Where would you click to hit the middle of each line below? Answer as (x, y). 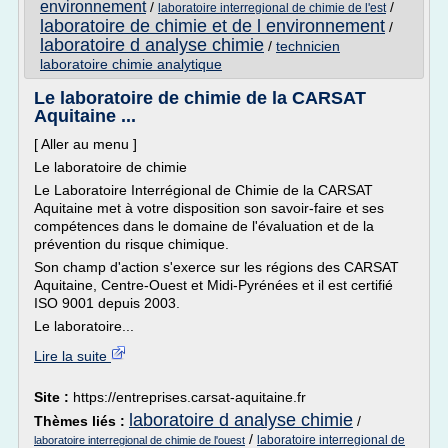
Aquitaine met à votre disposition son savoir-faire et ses (209, 208)
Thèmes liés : (81, 421)
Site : (53, 397)
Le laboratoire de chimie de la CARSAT (200, 98)
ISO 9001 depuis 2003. (107, 303)
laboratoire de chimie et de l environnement (212, 26)
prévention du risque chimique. (131, 244)
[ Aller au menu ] (85, 144)
